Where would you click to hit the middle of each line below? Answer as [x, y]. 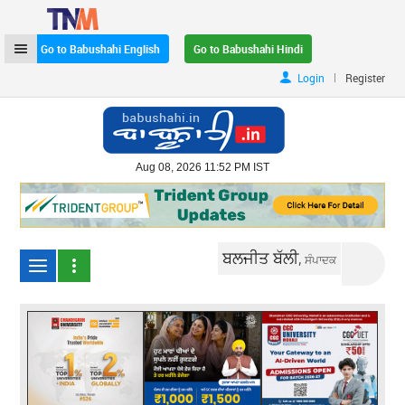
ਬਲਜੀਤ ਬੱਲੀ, [264, 257]
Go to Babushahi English [101, 49]
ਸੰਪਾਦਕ [321, 259]
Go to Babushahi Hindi [249, 49]
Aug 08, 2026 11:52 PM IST [202, 167]
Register [365, 78]
